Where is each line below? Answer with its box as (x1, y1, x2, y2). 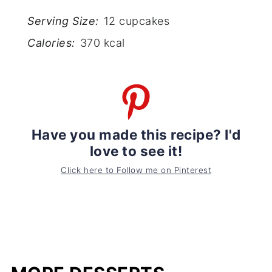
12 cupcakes (103, 14, 170, 27)
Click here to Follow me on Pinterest (61, 165, 211, 175)
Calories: (27, 36, 75, 49)
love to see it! (89, 143, 183, 160)
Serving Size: (27, 14, 99, 27)
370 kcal (80, 36, 125, 49)
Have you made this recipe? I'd (31, 126, 241, 143)
